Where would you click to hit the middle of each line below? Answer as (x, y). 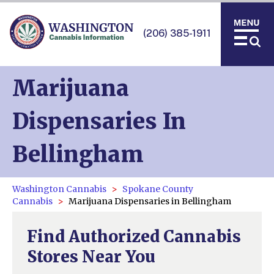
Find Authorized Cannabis (134, 236)
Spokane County (158, 189)
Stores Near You (91, 257)
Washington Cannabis (59, 189)
